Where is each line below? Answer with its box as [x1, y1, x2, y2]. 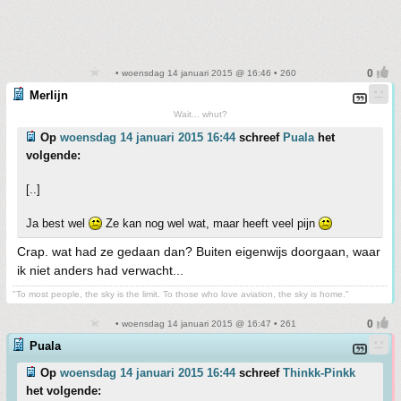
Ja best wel [26, 217, 89, 230]
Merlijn [30, 89, 68, 102]
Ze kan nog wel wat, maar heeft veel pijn [102, 217, 319, 230]
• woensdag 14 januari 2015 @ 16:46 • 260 [112, 68, 296, 78]
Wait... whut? [173, 109, 227, 119]
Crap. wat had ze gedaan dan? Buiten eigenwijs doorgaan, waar [17, 244, 380, 259]
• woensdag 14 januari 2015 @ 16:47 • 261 [112, 319, 296, 328]
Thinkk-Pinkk [283, 366, 355, 380]
